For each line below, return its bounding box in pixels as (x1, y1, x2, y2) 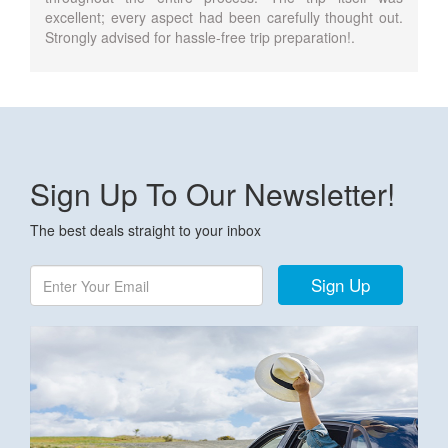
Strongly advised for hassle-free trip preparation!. (45, 27, 355, 47)
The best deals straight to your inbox (30, 220, 261, 240)
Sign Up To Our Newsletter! (30, 172, 395, 215)
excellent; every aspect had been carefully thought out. (45, 7, 403, 27)
